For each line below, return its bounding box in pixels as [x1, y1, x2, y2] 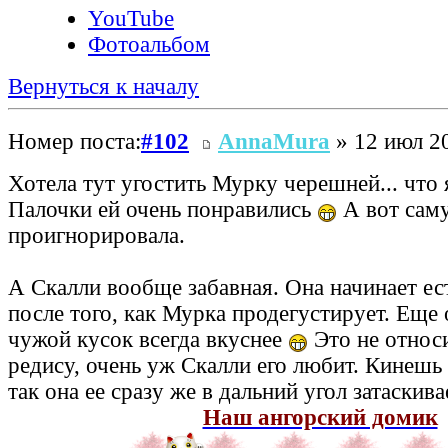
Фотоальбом [88, 32, 210, 58]
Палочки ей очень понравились [8, 196, 317, 222]
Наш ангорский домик [202, 404, 438, 430]
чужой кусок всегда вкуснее [8, 326, 288, 352]
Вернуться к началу [8, 74, 199, 100]
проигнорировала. [8, 222, 185, 248]
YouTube [88, 6, 174, 32]
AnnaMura [218, 128, 330, 154]
